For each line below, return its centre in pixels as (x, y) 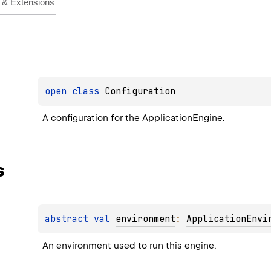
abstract (70, 219)
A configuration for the (93, 118)
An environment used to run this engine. (130, 245)
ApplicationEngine (183, 118)
